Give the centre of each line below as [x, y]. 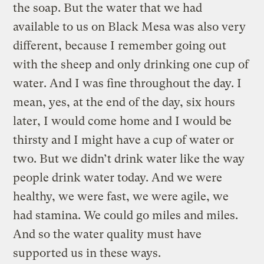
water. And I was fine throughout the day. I [128, 83]
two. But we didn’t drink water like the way [129, 159]
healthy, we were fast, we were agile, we [121, 196]
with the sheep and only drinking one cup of [131, 64]
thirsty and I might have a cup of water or [124, 140]
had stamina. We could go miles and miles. [126, 215]
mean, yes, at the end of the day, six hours [124, 102]
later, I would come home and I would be [123, 121]
